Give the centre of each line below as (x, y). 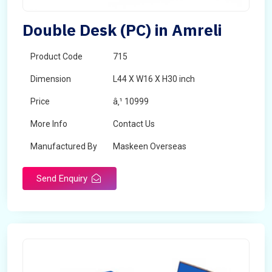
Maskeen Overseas (150, 146)
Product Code (56, 56)
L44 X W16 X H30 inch (154, 79)
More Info (49, 124)
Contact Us (134, 124)
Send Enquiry (63, 178)
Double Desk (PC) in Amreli (122, 30)
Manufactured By (64, 146)
